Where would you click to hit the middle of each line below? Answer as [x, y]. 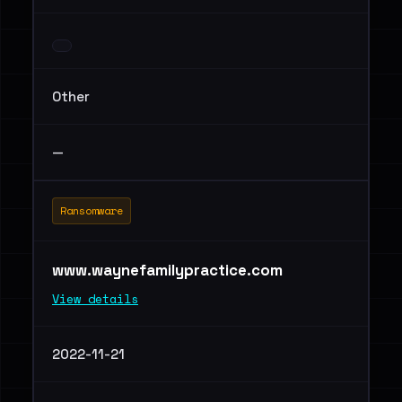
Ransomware [92, 210]
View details [95, 299]
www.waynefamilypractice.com [169, 270]
